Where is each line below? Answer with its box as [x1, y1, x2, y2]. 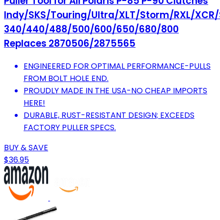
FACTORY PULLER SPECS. [24, 121, 116, 133]
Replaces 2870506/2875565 [4, 37, 136, 51]
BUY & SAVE [4, 141, 48, 153]
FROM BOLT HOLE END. [24, 72, 109, 84]
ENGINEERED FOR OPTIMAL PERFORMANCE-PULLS [24, 60, 211, 72]
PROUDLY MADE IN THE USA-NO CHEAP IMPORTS [24, 84, 207, 96]
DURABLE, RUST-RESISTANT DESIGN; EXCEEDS [24, 109, 194, 121]
